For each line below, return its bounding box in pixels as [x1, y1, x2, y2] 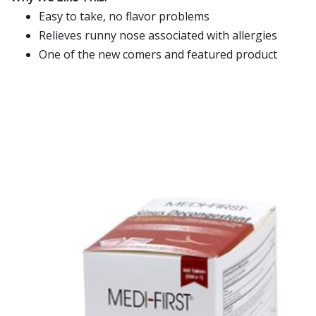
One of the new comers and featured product [39, 47, 277, 62]
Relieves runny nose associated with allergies [39, 28, 277, 43]
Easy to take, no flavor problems [39, 8, 209, 24]
